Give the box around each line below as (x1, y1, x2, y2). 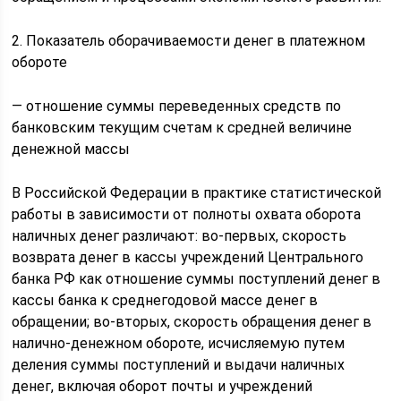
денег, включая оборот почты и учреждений (12, 378, 313, 395)
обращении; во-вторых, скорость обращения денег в (12, 313, 372, 330)
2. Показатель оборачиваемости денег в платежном (12, 32, 366, 49)
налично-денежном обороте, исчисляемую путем (12, 335, 346, 352)
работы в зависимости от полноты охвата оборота (12, 206, 362, 223)
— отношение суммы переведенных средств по (12, 98, 342, 115)
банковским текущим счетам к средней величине (12, 119, 353, 136)
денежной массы (12, 141, 131, 158)
